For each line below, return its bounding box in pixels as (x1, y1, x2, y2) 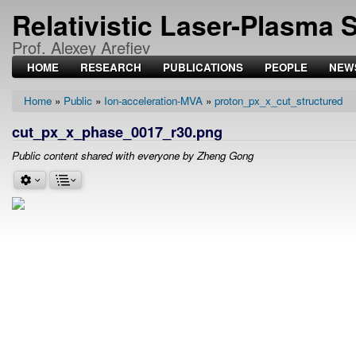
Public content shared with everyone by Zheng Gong (12, 148, 253, 164)
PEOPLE (265, 60, 308, 75)
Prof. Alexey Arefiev (12, 36, 150, 60)
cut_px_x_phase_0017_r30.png (12, 121, 222, 143)
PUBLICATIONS (163, 60, 243, 75)
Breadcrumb (24, 104, 96, 122)
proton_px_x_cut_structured (215, 93, 342, 109)
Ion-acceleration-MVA (104, 93, 203, 109)
